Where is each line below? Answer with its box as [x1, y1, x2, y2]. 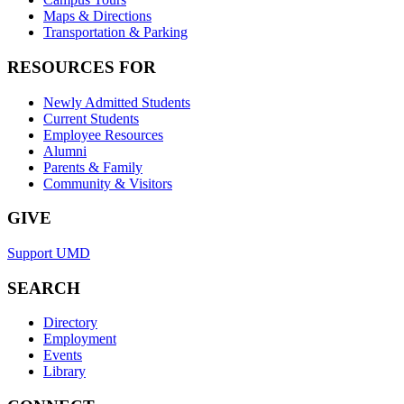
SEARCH [7, 278, 80, 298]
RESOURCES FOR [7, 57, 156, 77]
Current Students [43, 110, 139, 126]
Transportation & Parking [43, 24, 188, 41]
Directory [43, 315, 97, 331]
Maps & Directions [43, 8, 151, 24]
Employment [43, 331, 116, 347]
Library [43, 363, 86, 380]
